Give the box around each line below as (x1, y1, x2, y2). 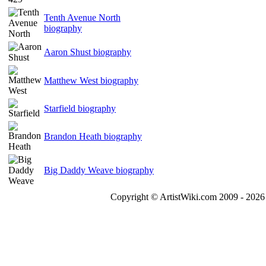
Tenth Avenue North (44, 12, 121, 23)
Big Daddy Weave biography (44, 165, 154, 175)
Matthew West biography (44, 75, 138, 85)
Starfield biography (44, 103, 116, 113)
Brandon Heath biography (44, 131, 142, 141)
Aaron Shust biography (44, 47, 131, 57)
